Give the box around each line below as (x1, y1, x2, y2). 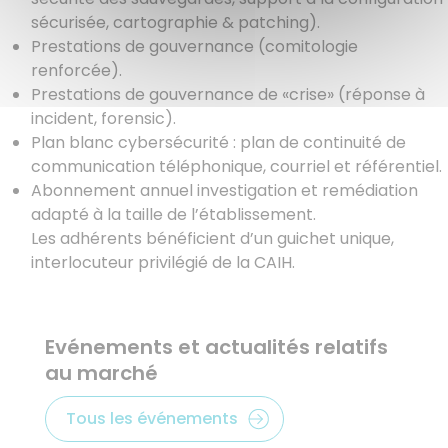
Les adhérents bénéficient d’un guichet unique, (31, 226, 394, 250)
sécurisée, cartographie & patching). (31, 10, 320, 34)
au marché (44, 358, 158, 387)
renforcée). (31, 58, 122, 82)
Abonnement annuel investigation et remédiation (31, 178, 418, 202)
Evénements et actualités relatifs (44, 332, 388, 361)
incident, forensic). (31, 106, 176, 130)
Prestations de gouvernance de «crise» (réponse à (31, 82, 425, 106)
